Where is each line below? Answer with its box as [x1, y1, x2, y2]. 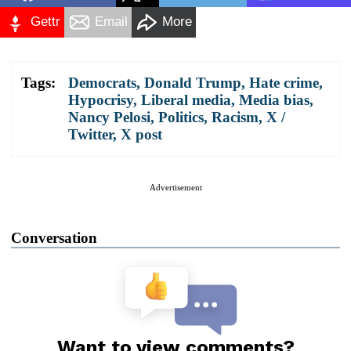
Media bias [239, 91, 309, 108]
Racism [212, 108, 259, 125]
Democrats [68, 74, 136, 91]
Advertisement [149, 182, 202, 192]
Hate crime [249, 74, 319, 91]
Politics [158, 108, 204, 125]
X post [121, 125, 162, 143]
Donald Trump [144, 74, 241, 91]
